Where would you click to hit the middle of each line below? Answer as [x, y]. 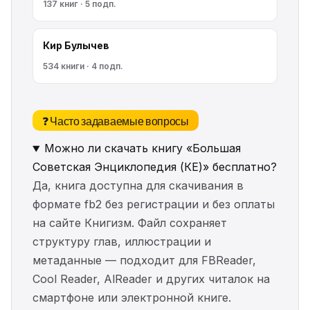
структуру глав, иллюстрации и [122, 242]
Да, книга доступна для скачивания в [138, 186]
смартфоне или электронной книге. [132, 298]
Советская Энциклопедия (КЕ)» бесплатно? [155, 167]
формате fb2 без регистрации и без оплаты [154, 204]
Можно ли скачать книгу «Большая [142, 148]
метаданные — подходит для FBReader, [144, 261]
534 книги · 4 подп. [83, 66]
